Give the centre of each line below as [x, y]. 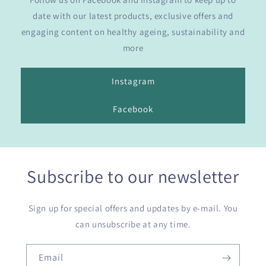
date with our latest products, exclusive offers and [133, 15]
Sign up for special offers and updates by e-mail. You [133, 208]
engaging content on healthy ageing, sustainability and [133, 31]
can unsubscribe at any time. [133, 224]
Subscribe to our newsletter [133, 176]
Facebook [133, 109]
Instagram [133, 81]
